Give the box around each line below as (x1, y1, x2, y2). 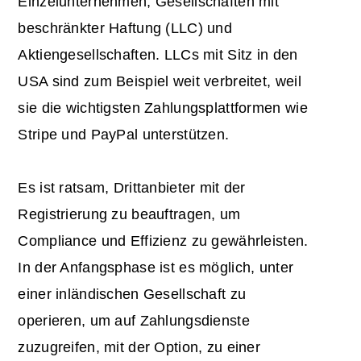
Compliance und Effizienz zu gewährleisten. (18, 233, 309, 250)
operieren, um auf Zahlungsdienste (18, 313, 250, 330)
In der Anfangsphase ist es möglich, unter (18, 259, 294, 276)
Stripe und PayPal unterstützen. (18, 127, 230, 143)
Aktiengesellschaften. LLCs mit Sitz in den (18, 47, 298, 64)
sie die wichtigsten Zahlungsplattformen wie (18, 100, 308, 117)
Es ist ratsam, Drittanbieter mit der (18, 180, 246, 197)
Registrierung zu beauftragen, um (18, 206, 241, 223)
